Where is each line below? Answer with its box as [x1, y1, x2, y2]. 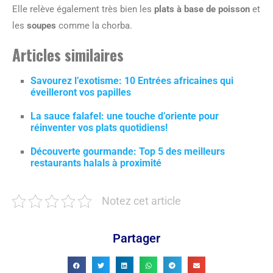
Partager [113, 230, 160, 246]
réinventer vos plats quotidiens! [30, 121, 168, 133]
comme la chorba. [56, 19, 132, 31]
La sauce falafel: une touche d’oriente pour [30, 110, 219, 122]
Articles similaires [12, 43, 124, 66]
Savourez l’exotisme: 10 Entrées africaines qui [30, 74, 233, 87]
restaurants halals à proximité [30, 157, 161, 169]
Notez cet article [102, 194, 181, 207]
